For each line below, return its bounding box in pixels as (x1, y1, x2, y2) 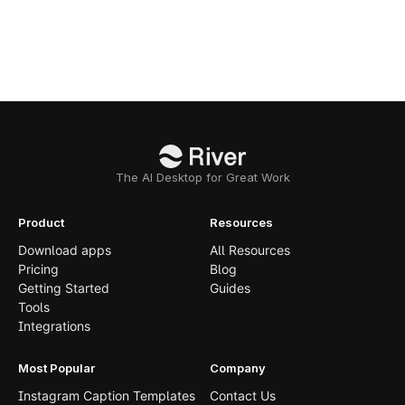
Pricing (18, 261, 59, 277)
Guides (210, 280, 250, 296)
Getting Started (18, 280, 109, 296)
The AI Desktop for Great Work (115, 170, 290, 184)
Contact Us (210, 388, 276, 403)
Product (18, 215, 64, 230)
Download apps (18, 242, 111, 258)
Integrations (18, 318, 90, 334)
